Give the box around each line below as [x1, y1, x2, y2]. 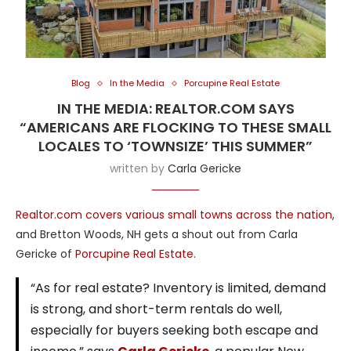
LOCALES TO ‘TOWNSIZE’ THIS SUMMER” [38, 136, 313, 157]
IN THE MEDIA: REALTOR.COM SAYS [56, 99, 295, 119]
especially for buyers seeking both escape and [31, 321, 318, 340]
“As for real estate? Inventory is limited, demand [31, 279, 326, 298]
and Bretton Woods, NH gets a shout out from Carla [16, 226, 298, 243]
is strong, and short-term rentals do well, [31, 300, 282, 319]
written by [110, 161, 168, 177]
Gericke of [16, 246, 75, 262]
